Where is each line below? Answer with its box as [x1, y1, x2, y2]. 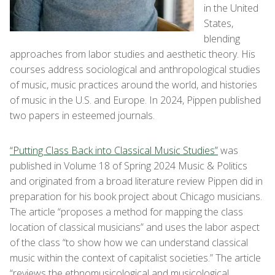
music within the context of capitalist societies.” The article [10, 251, 261, 265]
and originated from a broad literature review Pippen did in [10, 174, 263, 188]
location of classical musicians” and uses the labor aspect [10, 220, 260, 234]
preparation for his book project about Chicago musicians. [10, 190, 262, 203]
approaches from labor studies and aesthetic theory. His [10, 47, 255, 61]
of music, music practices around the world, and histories [10, 78, 257, 91]
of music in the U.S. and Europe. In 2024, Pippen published [10, 93, 261, 107]
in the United [204, 1, 258, 15]
